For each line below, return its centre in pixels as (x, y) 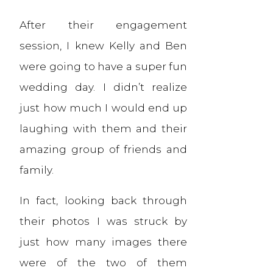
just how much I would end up (104, 108)
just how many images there (104, 242)
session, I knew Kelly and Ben (104, 45)
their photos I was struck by (104, 221)
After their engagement (104, 25)
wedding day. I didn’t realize (104, 87)
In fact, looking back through (104, 200)
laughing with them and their (104, 128)
